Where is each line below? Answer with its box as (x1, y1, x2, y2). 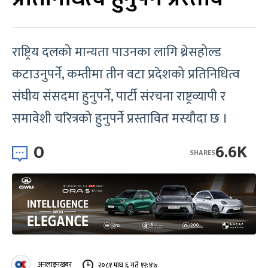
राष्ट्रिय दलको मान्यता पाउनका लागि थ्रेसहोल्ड (12, 41, 221, 63)
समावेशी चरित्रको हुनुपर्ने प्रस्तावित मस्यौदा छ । (12, 108, 228, 130)
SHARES (190, 146, 215, 159)
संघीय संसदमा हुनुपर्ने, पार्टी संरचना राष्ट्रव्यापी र (12, 86, 226, 108)
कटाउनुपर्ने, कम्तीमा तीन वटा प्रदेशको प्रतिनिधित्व (12, 63, 240, 86)
